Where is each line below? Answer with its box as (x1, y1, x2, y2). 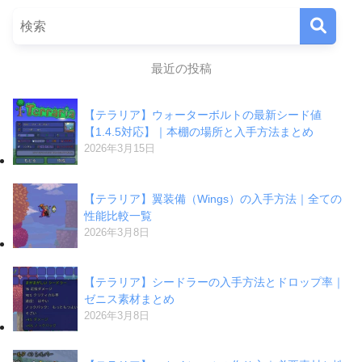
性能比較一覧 (84, 209, 152, 223)
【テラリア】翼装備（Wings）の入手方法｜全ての (84, 192, 342, 206)
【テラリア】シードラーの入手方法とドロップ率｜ (84, 276, 344, 289)
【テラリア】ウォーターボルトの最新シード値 (84, 108, 322, 122)
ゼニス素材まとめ (84, 293, 175, 306)
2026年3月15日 (84, 142, 155, 155)
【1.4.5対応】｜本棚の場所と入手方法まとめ (84, 125, 314, 139)
